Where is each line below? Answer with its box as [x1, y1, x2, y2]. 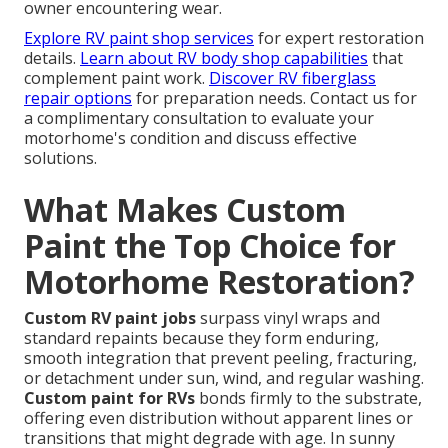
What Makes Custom [24, 188, 346, 232]
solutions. [24, 147, 97, 170]
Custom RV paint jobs [24, 307, 196, 330]
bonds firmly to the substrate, [195, 387, 422, 410]
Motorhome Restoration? [24, 260, 415, 304]
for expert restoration [254, 27, 424, 50]
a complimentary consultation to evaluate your [24, 107, 374, 130]
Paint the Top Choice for [24, 224, 396, 268]
